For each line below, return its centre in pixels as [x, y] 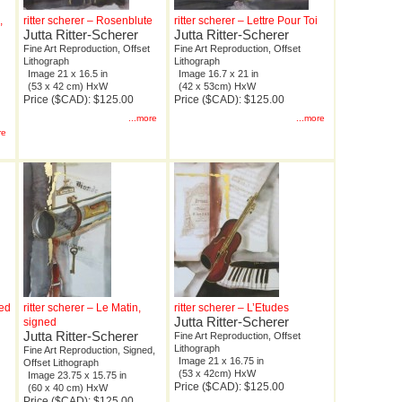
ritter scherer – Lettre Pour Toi [246, 21]
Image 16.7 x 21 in [218, 74]
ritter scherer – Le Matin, [82, 308]
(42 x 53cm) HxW [217, 87]
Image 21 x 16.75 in [221, 361]
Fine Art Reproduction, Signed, [89, 350]
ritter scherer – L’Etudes [232, 308]
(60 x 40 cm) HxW [68, 388]
